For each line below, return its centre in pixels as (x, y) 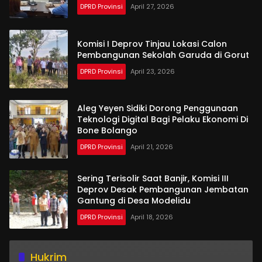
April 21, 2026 (152, 147)
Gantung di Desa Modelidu (134, 201)
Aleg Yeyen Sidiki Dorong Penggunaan (158, 108)
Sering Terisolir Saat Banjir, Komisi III (153, 179)
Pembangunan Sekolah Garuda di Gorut (163, 55)
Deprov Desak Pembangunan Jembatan (163, 190)
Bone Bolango (107, 131)
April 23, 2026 (153, 71)
